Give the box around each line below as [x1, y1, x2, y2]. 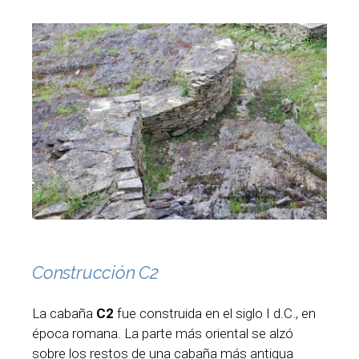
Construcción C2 [32, 262, 159, 284]
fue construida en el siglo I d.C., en [114, 305, 316, 322]
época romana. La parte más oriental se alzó [32, 325, 293, 342]
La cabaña [32, 305, 93, 322]
